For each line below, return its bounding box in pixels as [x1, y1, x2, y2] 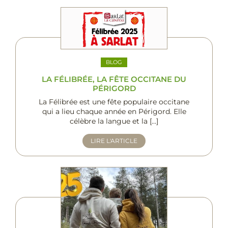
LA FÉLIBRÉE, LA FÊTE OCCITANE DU [42, 74, 186, 84]
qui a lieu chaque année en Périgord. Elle [42, 107, 186, 117]
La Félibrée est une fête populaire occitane [39, 97, 189, 107]
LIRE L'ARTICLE [91, 137, 137, 145]
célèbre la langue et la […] [70, 117, 158, 126]
